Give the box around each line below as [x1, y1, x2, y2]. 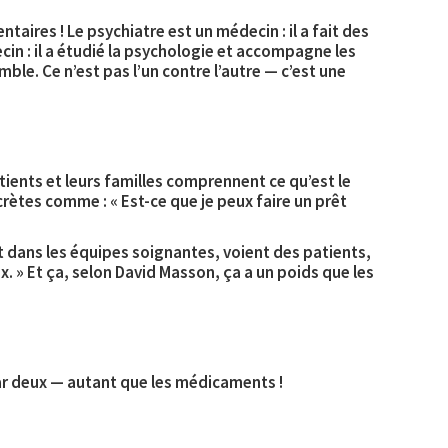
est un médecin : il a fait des [165, 20, 369, 43]
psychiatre [87, 20, 165, 43]
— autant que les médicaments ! [47, 370, 283, 393]
